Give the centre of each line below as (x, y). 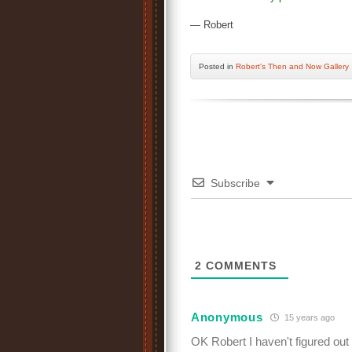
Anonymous (227, 317)
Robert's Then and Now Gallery (292, 66)
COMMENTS (239, 266)
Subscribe (235, 183)
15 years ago (309, 317)
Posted (213, 66)
